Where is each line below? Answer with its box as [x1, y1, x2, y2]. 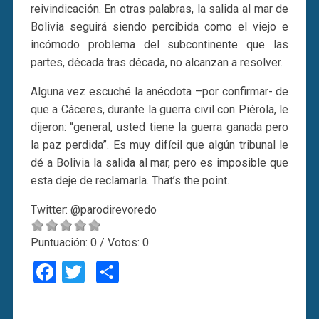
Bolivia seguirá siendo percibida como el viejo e [30, 19, 289, 33]
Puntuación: [30, 235, 90, 249]
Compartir [118, 258, 219, 286]
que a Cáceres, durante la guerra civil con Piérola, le [30, 102, 289, 116]
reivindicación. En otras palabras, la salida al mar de [30, 1, 289, 16]
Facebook [56, 258, 151, 286]
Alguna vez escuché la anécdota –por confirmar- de [30, 84, 289, 98]
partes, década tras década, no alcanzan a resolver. [30, 55, 283, 69]
